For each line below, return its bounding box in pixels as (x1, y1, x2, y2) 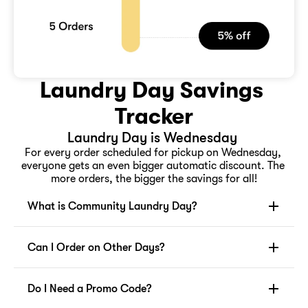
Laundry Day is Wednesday (67, 130, 241, 146)
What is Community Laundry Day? (27, 199, 197, 212)
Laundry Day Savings (39, 78, 263, 103)
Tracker (115, 104, 193, 129)
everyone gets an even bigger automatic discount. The (21, 159, 285, 172)
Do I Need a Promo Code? (27, 282, 151, 295)
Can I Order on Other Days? (27, 241, 164, 254)
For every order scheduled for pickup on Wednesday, (24, 146, 281, 159)
